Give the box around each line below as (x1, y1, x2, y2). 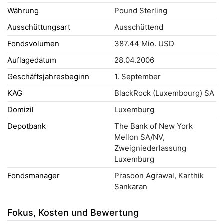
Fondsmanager (7, 171, 60, 180)
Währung (7, 6, 39, 15)
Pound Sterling (114, 6, 167, 15)
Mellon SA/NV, (114, 132, 165, 142)
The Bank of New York (114, 121, 193, 131)
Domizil (7, 105, 34, 114)
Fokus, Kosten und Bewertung (7, 207, 139, 218)
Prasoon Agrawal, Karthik (114, 171, 204, 180)
